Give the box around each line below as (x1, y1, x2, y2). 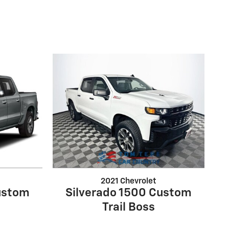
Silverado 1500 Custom (65, 187, 192, 199)
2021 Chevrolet (100, 177, 156, 185)
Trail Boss (102, 201, 155, 213)
